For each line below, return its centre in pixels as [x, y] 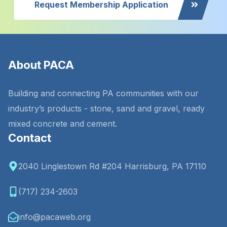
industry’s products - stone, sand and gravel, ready [106, 108]
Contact [30, 138]
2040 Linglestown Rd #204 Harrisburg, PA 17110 [112, 166]
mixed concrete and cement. [63, 124]
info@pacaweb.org [54, 217]
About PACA [41, 65]
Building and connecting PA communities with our [103, 93]
